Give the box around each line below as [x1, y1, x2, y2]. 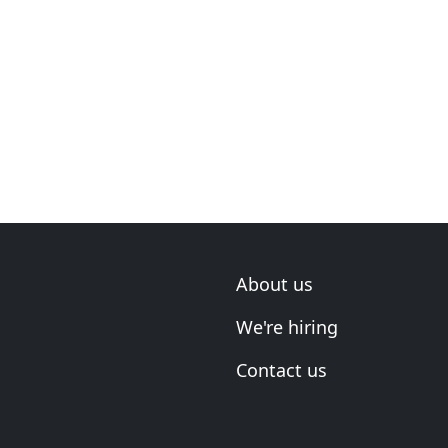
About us [236, 272, 313, 296]
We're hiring [236, 315, 338, 339]
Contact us [236, 358, 327, 382]
